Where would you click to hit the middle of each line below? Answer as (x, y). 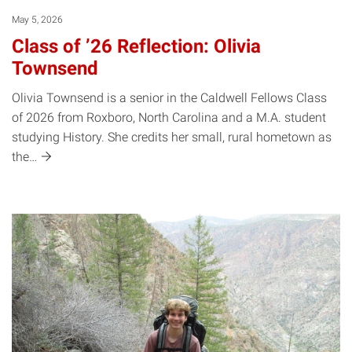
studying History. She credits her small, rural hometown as (172, 137)
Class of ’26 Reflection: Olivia (136, 47)
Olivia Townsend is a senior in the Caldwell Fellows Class (169, 98)
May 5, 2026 (37, 20)
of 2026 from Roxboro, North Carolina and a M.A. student (169, 118)
